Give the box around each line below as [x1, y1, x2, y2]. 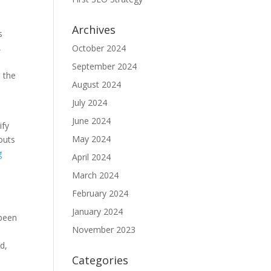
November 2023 [72, 224, 136, 235]
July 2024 [72, 97, 108, 108]
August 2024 [72, 79, 122, 90]
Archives [72, 22, 116, 37]
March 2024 [72, 169, 119, 181]
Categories [72, 253, 129, 267]
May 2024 [72, 133, 111, 145]
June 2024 [72, 115, 111, 126]
